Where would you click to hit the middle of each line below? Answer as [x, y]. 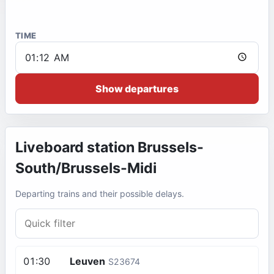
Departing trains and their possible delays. [100, 194]
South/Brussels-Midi [86, 168]
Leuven [87, 261]
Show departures [137, 89]
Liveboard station [76, 147]
